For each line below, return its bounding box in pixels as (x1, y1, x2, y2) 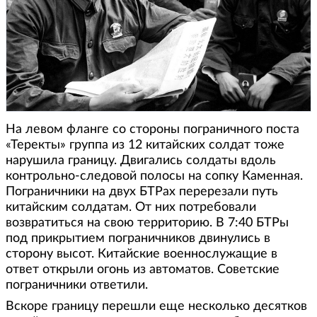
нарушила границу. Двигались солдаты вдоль (6, 154, 276, 168)
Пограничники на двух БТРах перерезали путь (6, 185, 278, 199)
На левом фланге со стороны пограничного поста (6, 123, 299, 137)
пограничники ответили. (6, 279, 148, 292)
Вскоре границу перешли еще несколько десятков (6, 300, 307, 313)
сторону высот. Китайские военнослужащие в (6, 248, 277, 261)
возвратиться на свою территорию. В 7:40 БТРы (6, 217, 289, 230)
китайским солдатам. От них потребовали (6, 201, 256, 214)
